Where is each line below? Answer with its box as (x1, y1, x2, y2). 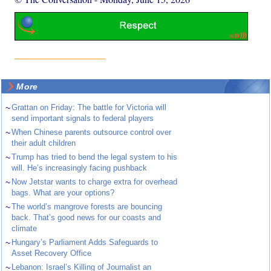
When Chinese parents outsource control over (11, 128, 172, 137)
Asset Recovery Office (11, 249, 92, 258)
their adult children (11, 139, 76, 148)
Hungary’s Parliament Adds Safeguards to (11, 238, 158, 247)
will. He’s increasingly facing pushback (11, 163, 148, 173)
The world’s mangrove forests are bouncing (11, 202, 163, 212)
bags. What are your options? (11, 188, 115, 198)
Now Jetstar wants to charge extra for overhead (11, 177, 178, 187)
